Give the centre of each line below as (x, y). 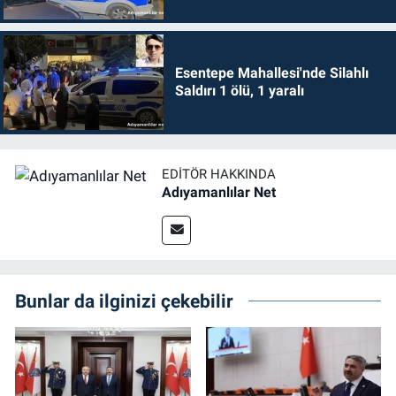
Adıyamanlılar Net (219, 192)
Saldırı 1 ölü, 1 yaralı (239, 91)
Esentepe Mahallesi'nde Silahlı (271, 73)
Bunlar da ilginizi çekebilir (124, 301)
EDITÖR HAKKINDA (219, 174)
